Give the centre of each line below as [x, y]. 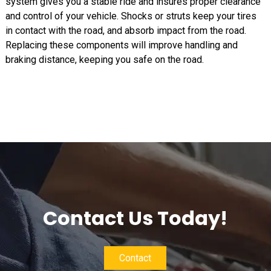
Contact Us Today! [135, 218]
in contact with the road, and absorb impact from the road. [126, 31]
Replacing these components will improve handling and [121, 45]
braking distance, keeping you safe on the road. [104, 60]
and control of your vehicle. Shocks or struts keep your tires [131, 16]
